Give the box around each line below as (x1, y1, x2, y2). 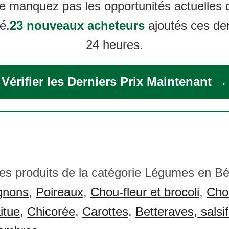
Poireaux (36, 185, 83, 199)
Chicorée (27, 204, 75, 218)
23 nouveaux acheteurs (10, 18, 145, 32)
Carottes (82, 204, 128, 218)
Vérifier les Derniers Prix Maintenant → (2, 75, 227, 88)
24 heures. (86, 38, 143, 52)
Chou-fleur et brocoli (90, 185, 199, 199)
